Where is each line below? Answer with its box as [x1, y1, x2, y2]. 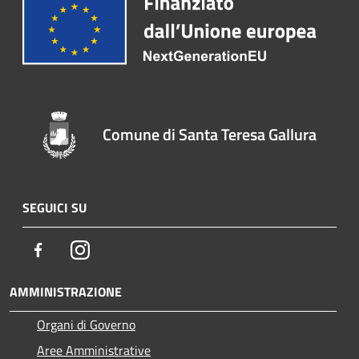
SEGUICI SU [22, 198, 87, 217]
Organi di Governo [37, 315, 135, 334]
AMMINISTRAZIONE [10, 282, 122, 301]
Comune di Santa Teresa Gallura [103, 121, 317, 147]
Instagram [89, 240, 144, 259]
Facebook [47, 240, 97, 259]
